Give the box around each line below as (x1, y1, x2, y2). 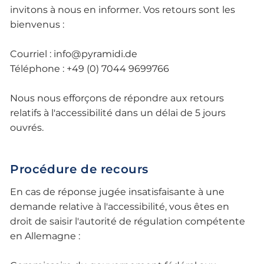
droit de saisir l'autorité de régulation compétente (10, 215, 246, 227)
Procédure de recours (10, 161, 149, 176)
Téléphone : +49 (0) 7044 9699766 (10, 63, 170, 75)
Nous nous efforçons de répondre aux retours (10, 93, 225, 104)
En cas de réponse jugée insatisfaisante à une (10, 186, 225, 197)
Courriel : (10, 48, 54, 60)
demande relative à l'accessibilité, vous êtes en (10, 200, 230, 212)
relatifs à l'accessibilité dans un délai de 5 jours (10, 107, 226, 119)
